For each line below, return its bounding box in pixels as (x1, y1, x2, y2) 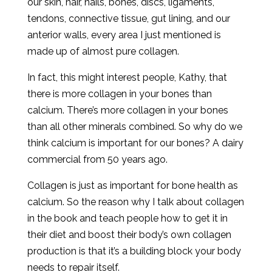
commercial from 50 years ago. (27, 154, 168, 165)
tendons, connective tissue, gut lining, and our (27, 13, 230, 24)
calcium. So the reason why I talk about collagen (27, 196, 244, 208)
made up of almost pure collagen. (27, 46, 179, 57)
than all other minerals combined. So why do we (27, 121, 242, 132)
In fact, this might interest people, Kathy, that (27, 72, 227, 83)
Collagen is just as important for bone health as (27, 180, 238, 191)
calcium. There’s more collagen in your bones (27, 104, 228, 116)
